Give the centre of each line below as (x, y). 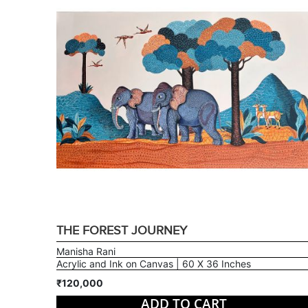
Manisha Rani (86, 251)
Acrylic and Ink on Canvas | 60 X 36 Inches (153, 263)
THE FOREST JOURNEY (121, 230)
